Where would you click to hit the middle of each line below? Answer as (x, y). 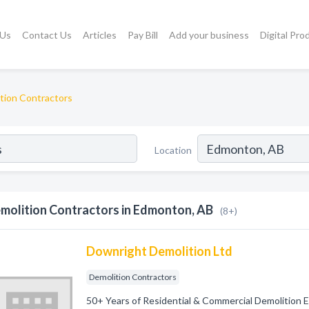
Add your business (209, 35)
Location (173, 150)
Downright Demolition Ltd (160, 251)
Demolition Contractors (133, 277)
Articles (100, 35)
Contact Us (47, 35)
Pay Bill (143, 35)
